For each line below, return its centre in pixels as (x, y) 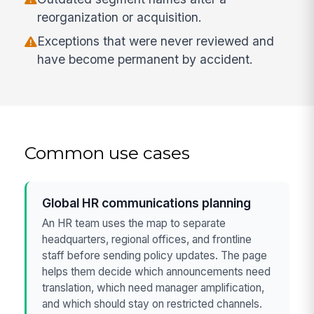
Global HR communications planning (147, 203)
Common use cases (108, 153)
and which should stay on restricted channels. (152, 304)
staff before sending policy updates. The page (155, 256)
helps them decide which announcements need (157, 272)
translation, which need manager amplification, (153, 288)
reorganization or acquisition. (120, 17)
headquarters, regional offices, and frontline (147, 240)
